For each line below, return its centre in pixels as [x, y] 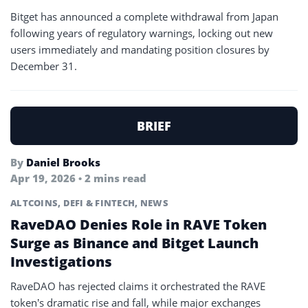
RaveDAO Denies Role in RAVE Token [139, 224]
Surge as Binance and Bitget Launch [134, 243]
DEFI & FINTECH [99, 203]
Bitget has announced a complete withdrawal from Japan [144, 16]
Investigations [61, 262]
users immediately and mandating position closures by [140, 49]
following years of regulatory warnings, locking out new [142, 33]
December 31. [44, 66]
